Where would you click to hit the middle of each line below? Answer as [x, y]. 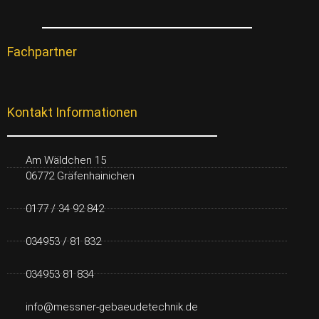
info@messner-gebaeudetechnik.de [112, 307]
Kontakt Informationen [72, 112]
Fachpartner [42, 51]
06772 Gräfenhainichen [80, 176]
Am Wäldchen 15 [66, 160]
